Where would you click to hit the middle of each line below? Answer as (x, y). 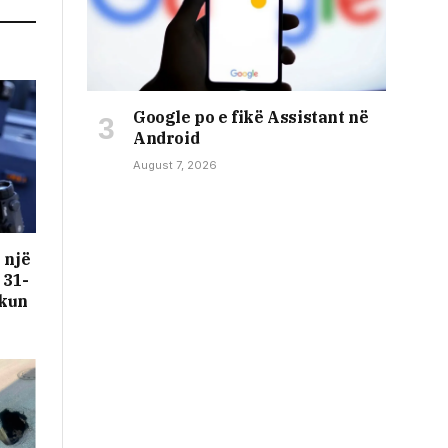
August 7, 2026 (175, 164)
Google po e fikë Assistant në (251, 116)
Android (166, 137)
